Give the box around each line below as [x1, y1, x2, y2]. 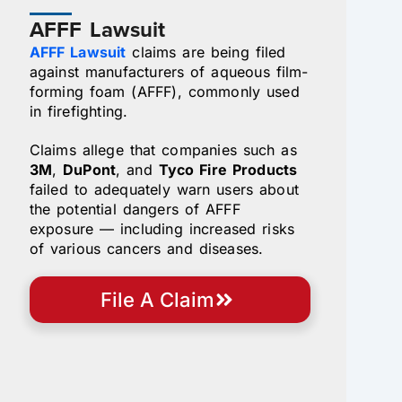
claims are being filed [126, 42, 286, 61]
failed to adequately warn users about [29, 179, 300, 198]
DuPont [63, 160, 117, 179]
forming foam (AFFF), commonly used [29, 82, 300, 100]
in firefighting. [29, 101, 128, 120]
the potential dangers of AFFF [29, 199, 240, 218]
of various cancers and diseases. [29, 239, 264, 258]
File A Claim [100, 288, 215, 312]
